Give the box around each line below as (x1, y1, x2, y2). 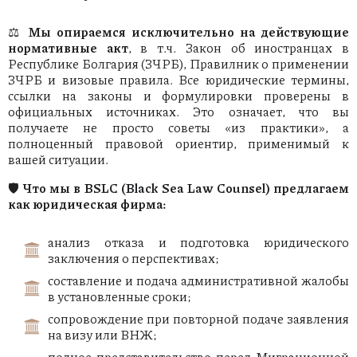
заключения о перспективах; (48, 249, 219, 268)
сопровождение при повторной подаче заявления (48, 309, 349, 328)
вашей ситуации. (8, 150, 108, 169)
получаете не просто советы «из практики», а (8, 118, 349, 137)
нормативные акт (8, 38, 128, 57)
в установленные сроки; (48, 287, 191, 306)
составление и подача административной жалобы (48, 271, 349, 290)
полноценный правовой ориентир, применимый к (8, 134, 349, 153)
